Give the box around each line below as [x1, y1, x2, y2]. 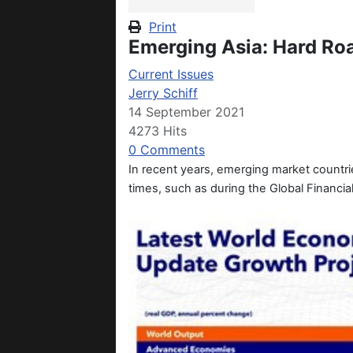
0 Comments [128, 142, 205, 158]
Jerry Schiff [128, 85, 198, 102]
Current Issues [128, 66, 214, 83]
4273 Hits [128, 123, 187, 139]
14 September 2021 [128, 104, 244, 121]
